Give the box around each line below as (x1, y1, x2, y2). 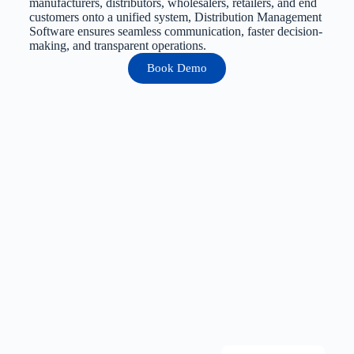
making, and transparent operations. (28, 38, 206, 52)
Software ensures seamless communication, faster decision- (28, 24, 322, 38)
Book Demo (146, 61, 207, 74)
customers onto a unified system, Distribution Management (28, 9, 322, 24)
